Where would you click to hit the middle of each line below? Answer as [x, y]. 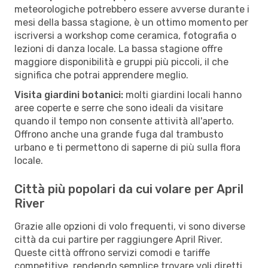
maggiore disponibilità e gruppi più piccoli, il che [121, 62]
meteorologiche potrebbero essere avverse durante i [132, 9]
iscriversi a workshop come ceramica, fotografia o [125, 35]
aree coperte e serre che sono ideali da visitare [119, 108]
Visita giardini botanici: [69, 95]
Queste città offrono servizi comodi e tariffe [112, 252]
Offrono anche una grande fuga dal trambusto [119, 134]
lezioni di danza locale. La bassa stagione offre [118, 48]
